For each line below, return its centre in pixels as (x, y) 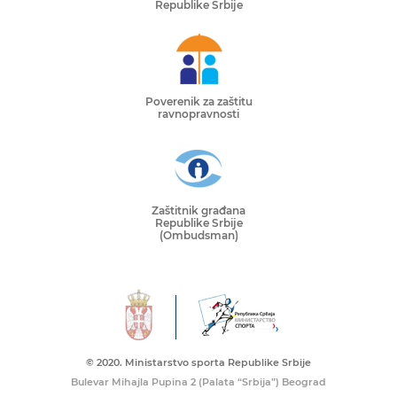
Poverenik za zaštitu (198, 102)
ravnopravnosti (198, 114)
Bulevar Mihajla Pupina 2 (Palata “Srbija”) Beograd (198, 382)
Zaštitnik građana (198, 211)
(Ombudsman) (198, 236)
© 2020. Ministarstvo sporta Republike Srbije (198, 363)
